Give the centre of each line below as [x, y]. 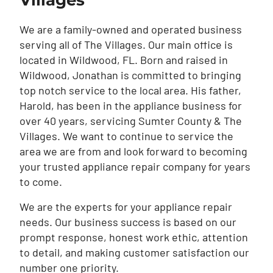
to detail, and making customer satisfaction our [134, 253]
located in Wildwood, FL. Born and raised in [124, 60]
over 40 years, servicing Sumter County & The [131, 121]
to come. [41, 182]
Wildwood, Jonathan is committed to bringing [130, 75]
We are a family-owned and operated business [131, 30]
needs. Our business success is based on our [128, 222]
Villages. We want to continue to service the [126, 136]
